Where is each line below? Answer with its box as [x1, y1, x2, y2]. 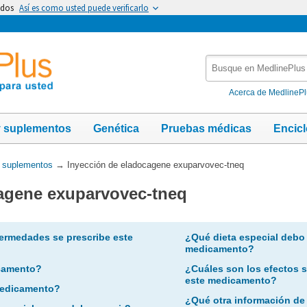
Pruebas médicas [161, 122, 251, 134]
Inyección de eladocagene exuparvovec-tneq [66, 159, 244, 170]
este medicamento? [184, 274, 277, 286]
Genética [93, 122, 139, 134]
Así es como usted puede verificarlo [19, 2, 149, 13]
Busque [206, 56, 243, 67]
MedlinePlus [206, 84, 264, 96]
